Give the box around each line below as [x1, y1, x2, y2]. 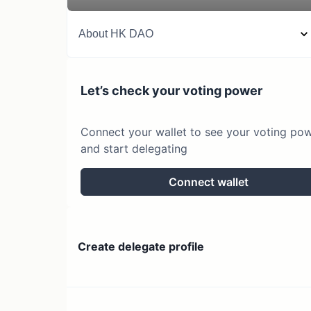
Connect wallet [168, 174, 249, 189]
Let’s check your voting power [81, 83, 262, 98]
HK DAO [110, 28, 153, 40]
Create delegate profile [78, 239, 204, 254]
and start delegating [81, 142, 187, 155]
